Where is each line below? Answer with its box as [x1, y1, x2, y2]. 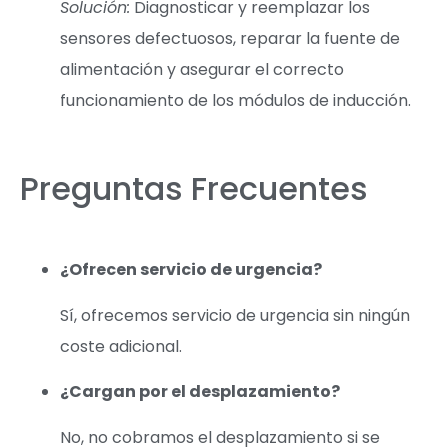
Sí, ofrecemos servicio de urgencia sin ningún [60, 303, 410, 327]
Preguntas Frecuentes [20, 166, 368, 212]
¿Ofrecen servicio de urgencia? [60, 258, 322, 282]
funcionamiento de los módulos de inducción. [60, 89, 411, 113]
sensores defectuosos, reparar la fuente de [60, 27, 400, 51]
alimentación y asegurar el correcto [60, 58, 344, 82]
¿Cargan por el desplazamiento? [60, 380, 340, 404]
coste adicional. [60, 334, 182, 358]
